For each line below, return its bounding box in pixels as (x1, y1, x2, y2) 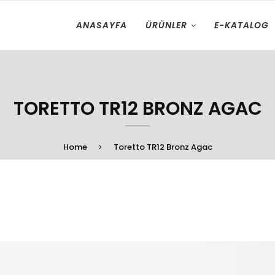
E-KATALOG (214, 19, 269, 31)
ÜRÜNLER (145, 19, 187, 31)
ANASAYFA (76, 19, 127, 31)
